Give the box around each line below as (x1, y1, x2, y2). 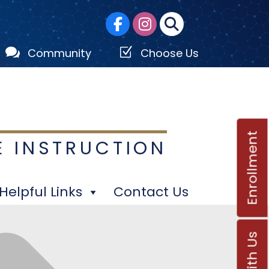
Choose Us (141, 46, 199, 61)
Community (28, 46, 91, 61)
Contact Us (113, 183, 189, 201)
